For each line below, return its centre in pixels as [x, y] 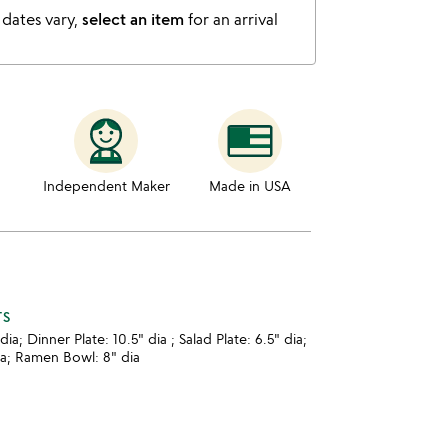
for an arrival [231, 19]
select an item [133, 19]
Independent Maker [106, 185]
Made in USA [250, 185]
